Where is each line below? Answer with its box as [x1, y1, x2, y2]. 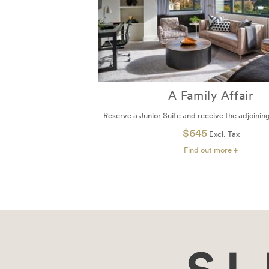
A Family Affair [168, 88, 253, 103]
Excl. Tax [207, 128, 240, 139]
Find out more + [184, 144, 238, 155]
